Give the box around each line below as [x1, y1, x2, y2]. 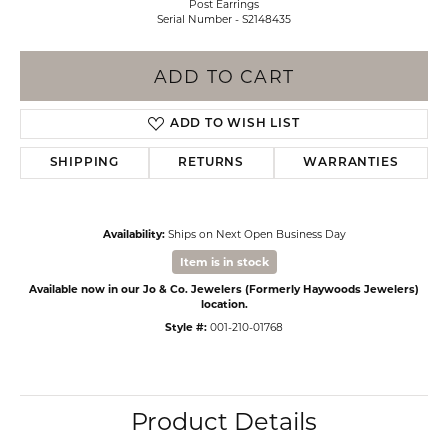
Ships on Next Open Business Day [167, 228, 346, 241]
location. [200, 298, 248, 311]
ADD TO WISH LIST [169, 118, 300, 130]
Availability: [102, 228, 165, 241]
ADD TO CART [153, 65, 295, 87]
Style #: [165, 321, 207, 334]
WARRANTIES [303, 157, 399, 169]
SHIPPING [49, 157, 120, 169]
